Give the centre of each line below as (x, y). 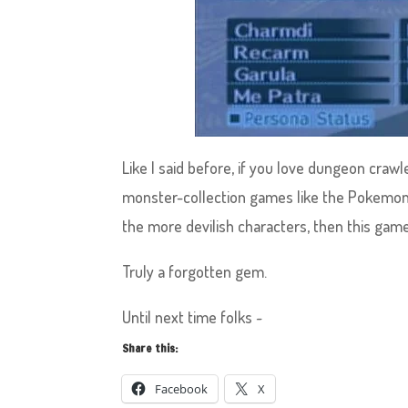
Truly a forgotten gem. (195, 271)
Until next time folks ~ (193, 317)
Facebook (182, 389)
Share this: (150, 348)
